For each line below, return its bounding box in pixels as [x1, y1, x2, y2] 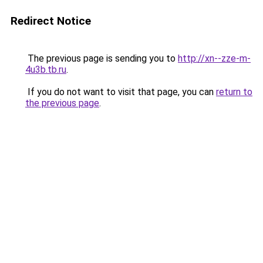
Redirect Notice [11, 14, 91, 28]
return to [216, 86, 252, 97]
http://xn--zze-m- [178, 53, 251, 64]
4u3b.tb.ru [25, 64, 66, 75]
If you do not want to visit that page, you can [25, 86, 216, 97]
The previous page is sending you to [25, 53, 178, 64]
